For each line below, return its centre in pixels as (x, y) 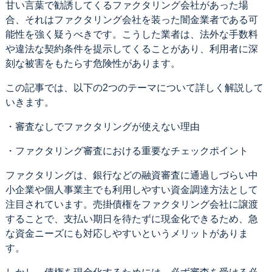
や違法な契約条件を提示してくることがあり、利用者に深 (131, 49)
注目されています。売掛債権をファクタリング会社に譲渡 (131, 204)
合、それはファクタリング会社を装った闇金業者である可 (131, 19)
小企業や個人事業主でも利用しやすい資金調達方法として (131, 189)
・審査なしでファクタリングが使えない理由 (102, 126)
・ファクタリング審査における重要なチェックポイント (127, 151)
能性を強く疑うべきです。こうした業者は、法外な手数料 (131, 34)
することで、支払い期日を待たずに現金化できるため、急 (131, 219)
